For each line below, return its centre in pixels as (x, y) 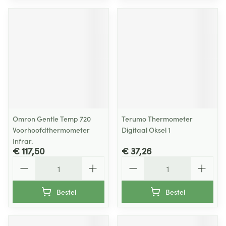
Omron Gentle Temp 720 (52, 119)
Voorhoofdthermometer (51, 130)
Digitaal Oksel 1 (146, 130)
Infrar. (23, 141)
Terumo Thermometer (157, 119)
